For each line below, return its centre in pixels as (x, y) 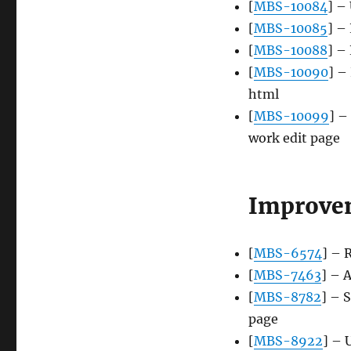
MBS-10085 (290, 29)
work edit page (294, 138)
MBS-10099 (291, 116)
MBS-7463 (287, 275)
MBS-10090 (291, 72)
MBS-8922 (288, 341)
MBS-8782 (287, 297)
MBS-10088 (290, 51)
